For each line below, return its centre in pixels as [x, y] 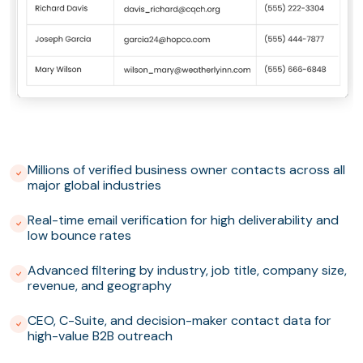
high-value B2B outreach [100, 336]
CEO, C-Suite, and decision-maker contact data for [179, 321]
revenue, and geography [100, 286]
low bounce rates [79, 236]
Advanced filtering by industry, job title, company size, [187, 271]
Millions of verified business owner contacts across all [186, 170]
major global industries [94, 186]
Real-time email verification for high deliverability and [183, 220]
